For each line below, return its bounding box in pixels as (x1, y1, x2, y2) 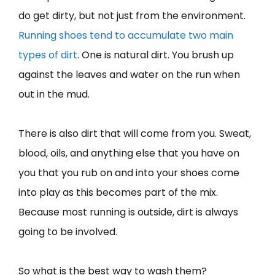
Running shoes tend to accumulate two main (18, 28, 233, 42)
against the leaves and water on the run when (18, 67, 240, 82)
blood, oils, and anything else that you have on (18, 145, 239, 160)
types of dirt (18, 47, 77, 62)
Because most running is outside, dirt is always (18, 204, 238, 219)
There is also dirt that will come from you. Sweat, (18, 126, 251, 141)
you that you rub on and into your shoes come (18, 165, 239, 180)
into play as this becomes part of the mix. (18, 185, 218, 199)
